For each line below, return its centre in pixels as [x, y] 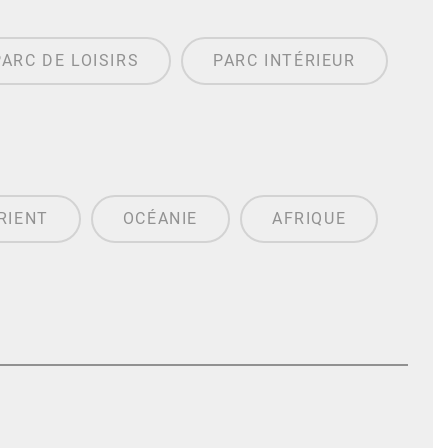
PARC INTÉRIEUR [284, 61]
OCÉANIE [160, 219]
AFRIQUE [309, 219]
